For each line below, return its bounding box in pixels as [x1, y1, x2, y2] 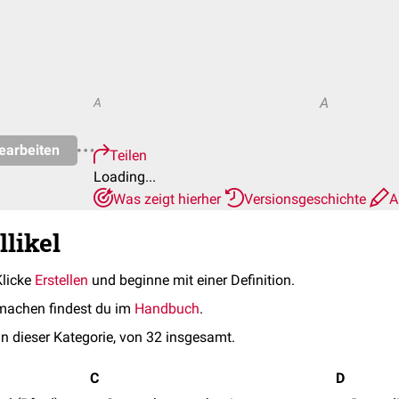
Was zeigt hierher [113, 191, 224, 208]
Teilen [110, 147, 147, 164]
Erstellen [35, 272, 88, 289]
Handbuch [134, 300, 199, 317]
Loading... [94, 168, 156, 185]
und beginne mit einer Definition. [88, 272, 295, 289]
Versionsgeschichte [244, 191, 370, 208]
